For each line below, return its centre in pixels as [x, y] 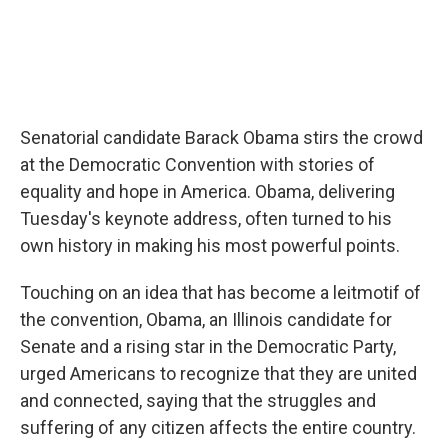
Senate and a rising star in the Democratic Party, [208, 346]
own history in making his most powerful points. [210, 245]
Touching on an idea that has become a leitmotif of [220, 292]
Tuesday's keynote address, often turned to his [206, 218]
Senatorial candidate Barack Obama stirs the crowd [221, 137]
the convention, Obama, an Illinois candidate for [206, 319]
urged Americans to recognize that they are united [218, 373]
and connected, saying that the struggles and [198, 400]
